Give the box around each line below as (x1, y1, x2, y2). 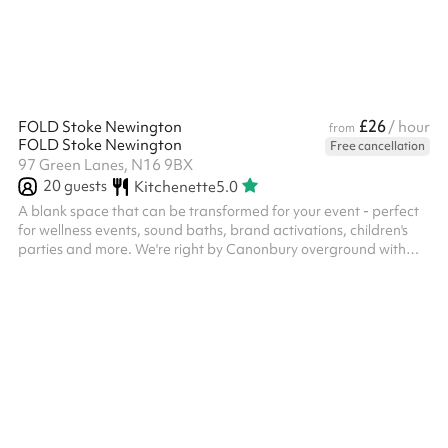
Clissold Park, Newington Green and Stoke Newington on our (18, 259, 405, 277)
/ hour (388, 117, 430, 137)
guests (61, 176, 107, 196)
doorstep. (18, 278, 80, 296)
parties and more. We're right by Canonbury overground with (18, 240, 406, 258)
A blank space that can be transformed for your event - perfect (18, 202, 419, 220)
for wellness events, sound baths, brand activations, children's (18, 221, 408, 239)
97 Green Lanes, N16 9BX (18, 155, 193, 175)
